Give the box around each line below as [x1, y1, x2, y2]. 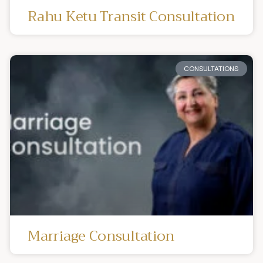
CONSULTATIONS [184, 63, 239, 73]
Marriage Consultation [28, 223, 175, 248]
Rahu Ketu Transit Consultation [28, 4, 235, 29]
